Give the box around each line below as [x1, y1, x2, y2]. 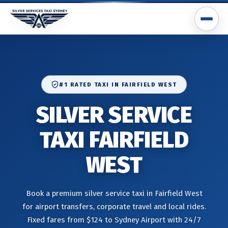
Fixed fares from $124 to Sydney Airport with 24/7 [27, 215, 201, 224]
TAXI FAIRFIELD [39, 126, 189, 154]
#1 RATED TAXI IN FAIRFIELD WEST [59, 81, 177, 88]
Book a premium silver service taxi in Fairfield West [25, 189, 203, 198]
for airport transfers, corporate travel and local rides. [22, 202, 206, 211]
